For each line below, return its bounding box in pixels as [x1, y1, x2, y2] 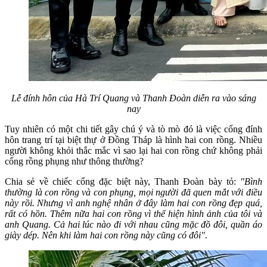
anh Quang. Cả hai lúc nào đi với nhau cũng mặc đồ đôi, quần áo [5, 219, 262, 229]
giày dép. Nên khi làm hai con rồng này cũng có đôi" [5, 229, 205, 240]
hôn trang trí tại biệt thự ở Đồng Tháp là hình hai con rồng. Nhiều [5, 134, 262, 145]
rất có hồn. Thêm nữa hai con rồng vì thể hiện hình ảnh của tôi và [5, 208, 262, 219]
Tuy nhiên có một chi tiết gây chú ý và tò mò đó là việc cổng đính [5, 123, 262, 134]
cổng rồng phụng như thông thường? [5, 156, 144, 166]
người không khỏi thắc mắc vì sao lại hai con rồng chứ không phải [5, 145, 262, 156]
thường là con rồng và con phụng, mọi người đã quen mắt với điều [5, 187, 262, 197]
